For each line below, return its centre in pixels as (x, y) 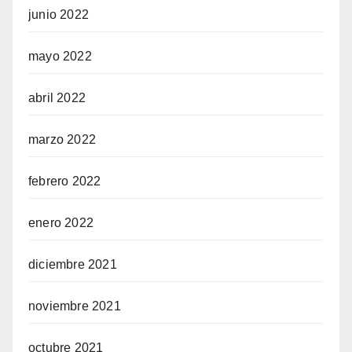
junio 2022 (59, 14)
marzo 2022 (62, 139)
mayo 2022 (60, 56)
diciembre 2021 (73, 264)
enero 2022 (61, 222)
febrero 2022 (65, 181)
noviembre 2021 (75, 306)
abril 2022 (57, 97)
